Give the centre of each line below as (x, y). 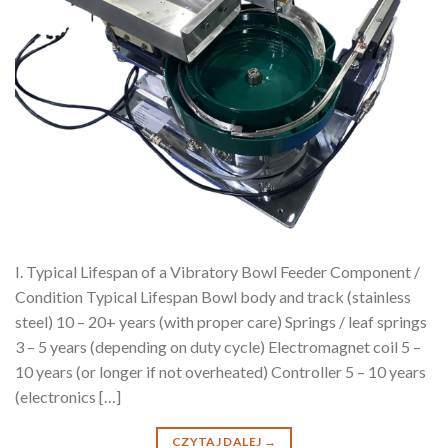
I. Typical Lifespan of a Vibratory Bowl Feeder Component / (217, 271)
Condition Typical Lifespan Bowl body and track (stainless (213, 296)
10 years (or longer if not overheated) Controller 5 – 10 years (220, 371)
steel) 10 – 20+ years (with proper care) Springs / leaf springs (221, 321)
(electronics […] (68, 396)
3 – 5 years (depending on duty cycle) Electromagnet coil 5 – (218, 346)
